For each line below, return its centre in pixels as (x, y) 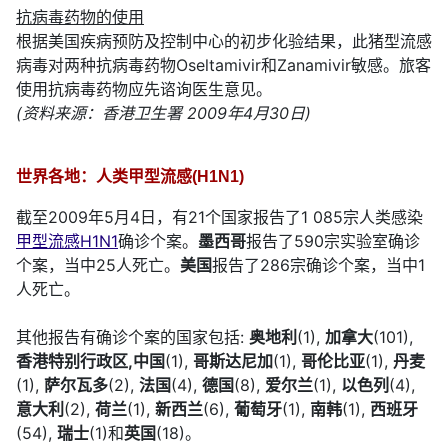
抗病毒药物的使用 (80, 17)
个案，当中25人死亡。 (98, 265)
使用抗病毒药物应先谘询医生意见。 (144, 89)
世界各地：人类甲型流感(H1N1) (130, 177)
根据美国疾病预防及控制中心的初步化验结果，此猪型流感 (224, 41)
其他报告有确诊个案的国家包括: (132, 337)
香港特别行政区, (74, 361)
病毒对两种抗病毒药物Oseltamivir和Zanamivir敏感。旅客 (223, 65)
